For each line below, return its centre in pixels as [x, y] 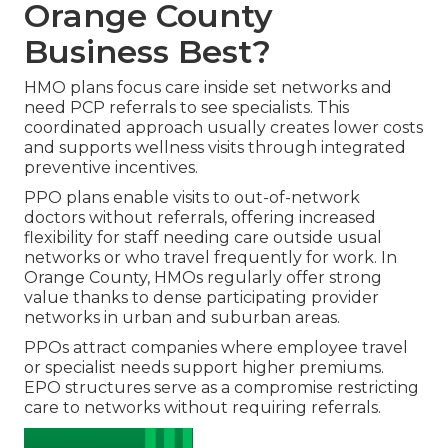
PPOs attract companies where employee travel [216, 348]
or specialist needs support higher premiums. [204, 368]
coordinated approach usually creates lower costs [223, 128]
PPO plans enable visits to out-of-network [192, 198]
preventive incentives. [111, 168]
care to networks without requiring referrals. [202, 408]
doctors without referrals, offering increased [200, 218]
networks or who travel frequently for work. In [210, 258]
